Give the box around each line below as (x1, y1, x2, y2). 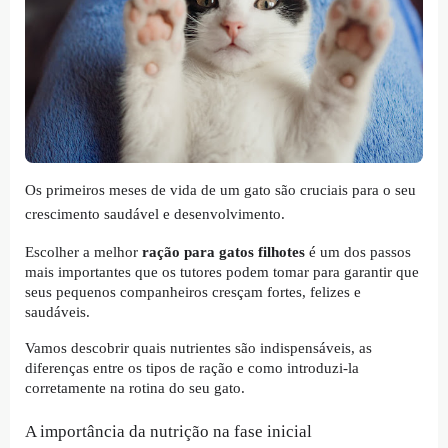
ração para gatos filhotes (142, 243, 305, 260)
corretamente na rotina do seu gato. (25, 379, 245, 396)
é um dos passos (305, 243, 411, 260)
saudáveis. (25, 303, 94, 320)
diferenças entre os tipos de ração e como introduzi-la (25, 359, 359, 376)
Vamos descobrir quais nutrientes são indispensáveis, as (25, 339, 372, 356)
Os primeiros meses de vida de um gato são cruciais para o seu (25, 181, 416, 198)
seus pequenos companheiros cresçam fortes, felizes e (25, 283, 361, 300)
